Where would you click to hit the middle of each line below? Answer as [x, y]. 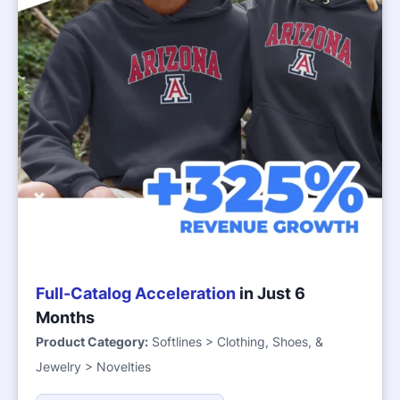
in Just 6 [271, 294]
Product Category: [92, 342]
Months [65, 318]
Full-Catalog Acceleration [136, 294]
